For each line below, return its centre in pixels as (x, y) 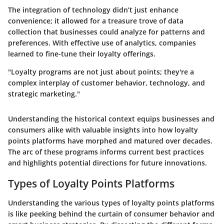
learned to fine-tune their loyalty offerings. (82, 54)
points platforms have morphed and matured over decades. (110, 141)
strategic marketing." (44, 94)
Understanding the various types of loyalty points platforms (111, 202)
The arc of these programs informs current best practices (106, 152)
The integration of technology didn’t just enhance (93, 10)
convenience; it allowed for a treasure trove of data (96, 21)
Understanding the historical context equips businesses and (111, 119)
